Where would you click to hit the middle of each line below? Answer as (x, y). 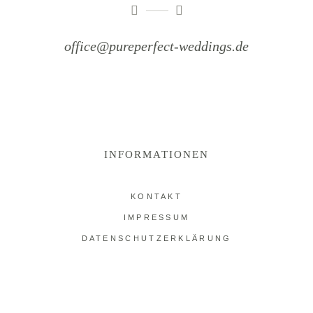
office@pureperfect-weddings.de (156, 46)
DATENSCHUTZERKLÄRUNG (156, 238)
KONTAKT (156, 196)
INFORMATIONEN (156, 154)
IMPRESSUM (156, 217)
